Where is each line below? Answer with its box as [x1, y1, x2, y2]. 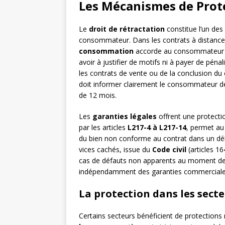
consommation [79, 46, 134, 56]
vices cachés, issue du [79, 145, 152, 155]
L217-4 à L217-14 [128, 123, 186, 133]
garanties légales [92, 111, 157, 122]
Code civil [152, 145, 186, 155]
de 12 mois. [79, 90, 117, 100]
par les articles [79, 123, 128, 133]
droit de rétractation [89, 24, 165, 34]
